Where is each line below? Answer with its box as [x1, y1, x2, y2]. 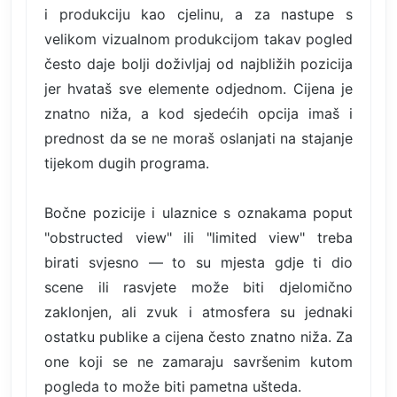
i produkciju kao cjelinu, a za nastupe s [44, 4, 353, 23]
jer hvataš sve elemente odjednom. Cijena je [44, 79, 353, 97]
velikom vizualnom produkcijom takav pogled [44, 29, 353, 48]
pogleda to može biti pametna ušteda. [44, 377, 301, 395]
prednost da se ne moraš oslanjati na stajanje [44, 128, 353, 147]
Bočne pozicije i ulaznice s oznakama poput [44, 203, 353, 222]
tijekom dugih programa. [44, 153, 209, 172]
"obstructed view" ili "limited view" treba [44, 228, 353, 246]
